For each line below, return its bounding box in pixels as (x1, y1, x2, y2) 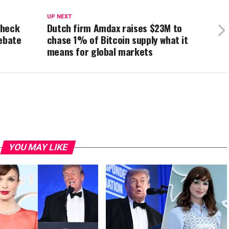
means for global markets (47, 44, 153, 59)
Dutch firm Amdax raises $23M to (47, 20, 182, 35)
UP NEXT (47, 13, 72, 20)
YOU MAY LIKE (7, 142, 69, 152)
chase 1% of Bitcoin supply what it (47, 32, 188, 47)
